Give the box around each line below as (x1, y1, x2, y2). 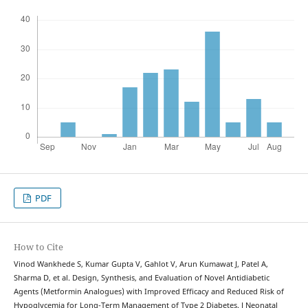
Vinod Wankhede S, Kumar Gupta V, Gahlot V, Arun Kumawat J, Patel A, (13, 259, 268, 269)
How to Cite (13, 241, 63, 254)
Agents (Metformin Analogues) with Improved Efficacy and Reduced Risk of (13, 287, 284, 297)
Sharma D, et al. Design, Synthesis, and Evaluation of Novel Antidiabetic (13, 273, 269, 283)
